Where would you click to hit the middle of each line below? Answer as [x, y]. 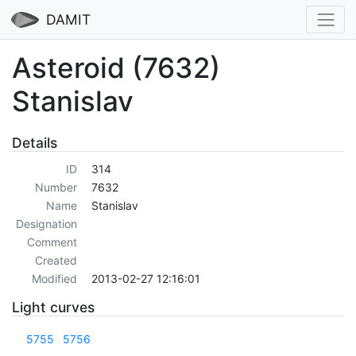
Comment [52, 242]
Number [56, 188]
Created [56, 261]
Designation [46, 224]
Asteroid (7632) [116, 67]
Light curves [53, 308]
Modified [54, 279]
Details [35, 142]
